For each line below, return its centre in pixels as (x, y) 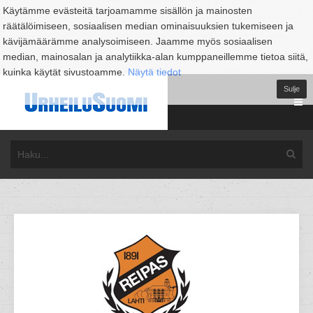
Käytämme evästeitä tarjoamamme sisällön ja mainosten (128, 10)
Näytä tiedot (154, 72)
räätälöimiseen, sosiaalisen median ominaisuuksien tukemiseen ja (148, 26)
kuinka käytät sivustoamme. (65, 72)
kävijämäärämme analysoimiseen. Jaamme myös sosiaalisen (138, 41)
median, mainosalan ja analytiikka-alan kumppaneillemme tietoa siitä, (155, 57)
